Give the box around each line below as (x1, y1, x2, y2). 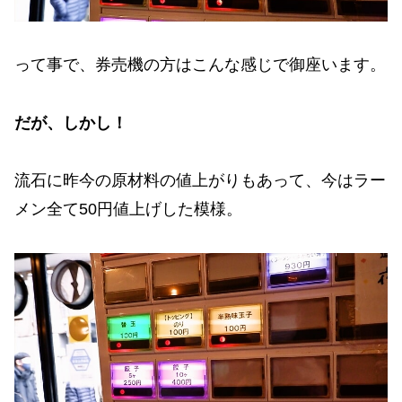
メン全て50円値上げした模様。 (14, 200, 242, 219)
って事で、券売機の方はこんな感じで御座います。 (14, 56, 386, 74)
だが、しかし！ (14, 113, 127, 132)
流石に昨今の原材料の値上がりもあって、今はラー (14, 171, 386, 190)
